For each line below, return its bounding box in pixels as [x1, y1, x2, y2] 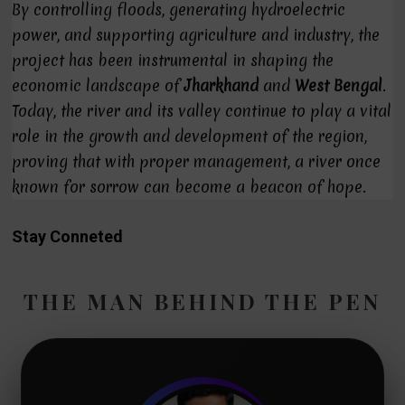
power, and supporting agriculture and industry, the [12, 24, 381, 45]
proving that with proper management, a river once [12, 151, 381, 172]
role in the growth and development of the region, [12, 126, 368, 146]
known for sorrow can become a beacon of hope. [12, 176, 367, 197]
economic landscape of [12, 75, 185, 96]
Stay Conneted [12, 227, 124, 246]
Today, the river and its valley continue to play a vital [12, 100, 392, 121]
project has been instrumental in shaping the [12, 50, 334, 71]
